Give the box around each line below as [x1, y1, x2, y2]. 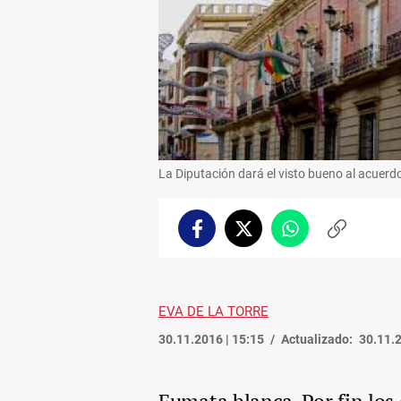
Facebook [195, 228, 252, 243]
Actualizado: [281, 331, 353, 346]
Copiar [335, 228, 376, 243]
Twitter [242, 228, 287, 243]
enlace [335, 246, 375, 261]
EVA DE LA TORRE [158, 303, 269, 320]
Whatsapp [288, 228, 351, 243]
